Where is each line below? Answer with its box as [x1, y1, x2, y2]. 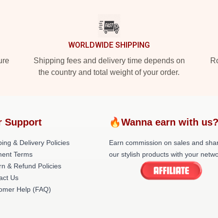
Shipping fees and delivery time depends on [33, 56, 185, 65]
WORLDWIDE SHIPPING [68, 40, 150, 50]
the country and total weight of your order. [38, 68, 180, 76]
